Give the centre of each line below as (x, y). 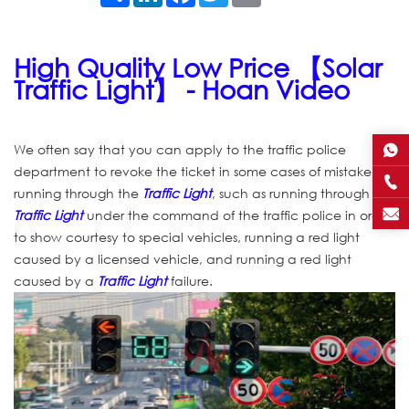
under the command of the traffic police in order (238, 215)
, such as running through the (303, 194)
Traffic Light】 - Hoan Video (182, 89)
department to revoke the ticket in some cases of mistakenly (202, 172)
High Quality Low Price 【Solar (198, 67)
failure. (190, 281)
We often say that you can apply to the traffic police (180, 150)
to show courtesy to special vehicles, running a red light (187, 237)
